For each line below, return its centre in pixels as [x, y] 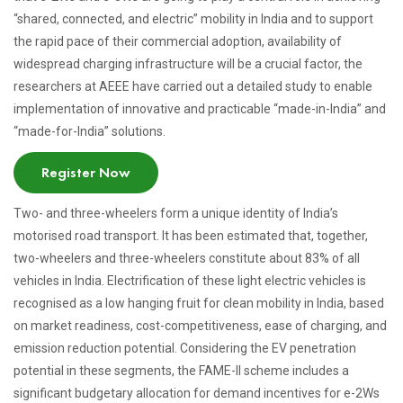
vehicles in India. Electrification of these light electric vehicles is [190, 281]
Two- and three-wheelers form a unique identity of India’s [176, 213]
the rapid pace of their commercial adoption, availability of [178, 41]
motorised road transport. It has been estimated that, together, [191, 236]
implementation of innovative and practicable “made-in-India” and [200, 109]
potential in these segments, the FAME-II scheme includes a [181, 371]
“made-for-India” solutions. [90, 131]
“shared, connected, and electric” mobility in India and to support [193, 19]
